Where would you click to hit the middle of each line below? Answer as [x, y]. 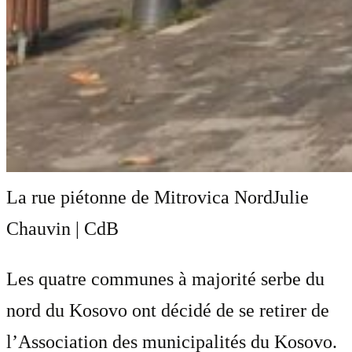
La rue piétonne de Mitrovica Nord [139, 197]
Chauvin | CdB [62, 228]
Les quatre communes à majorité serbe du [165, 279]
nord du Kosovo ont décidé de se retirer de [168, 310]
